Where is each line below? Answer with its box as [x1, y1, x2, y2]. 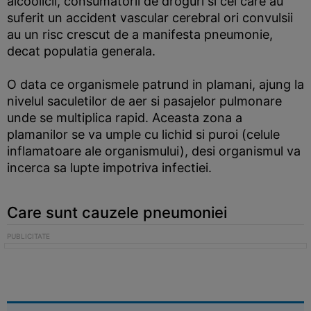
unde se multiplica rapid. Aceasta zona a [7, 110, 242, 125]
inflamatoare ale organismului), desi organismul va [7, 144, 301, 158]
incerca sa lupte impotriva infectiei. [7, 160, 212, 175]
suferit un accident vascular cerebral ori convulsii [7, 10, 293, 25]
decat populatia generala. [7, 44, 155, 58]
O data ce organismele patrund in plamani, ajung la [7, 77, 304, 92]
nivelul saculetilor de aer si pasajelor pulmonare [7, 94, 282, 108]
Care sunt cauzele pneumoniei [7, 203, 227, 221]
